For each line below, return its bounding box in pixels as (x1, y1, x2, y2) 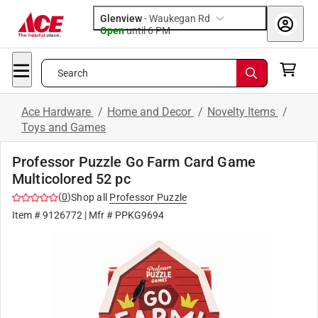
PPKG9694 (115, 209, 164, 221)
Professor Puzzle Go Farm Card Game (12, 153, 256, 170)
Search (57, 67, 89, 79)
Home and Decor (107, 105, 194, 119)
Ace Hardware (21, 105, 94, 119)
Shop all (71, 192, 107, 203)
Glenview (100, 13, 142, 24)
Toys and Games (21, 121, 106, 134)
